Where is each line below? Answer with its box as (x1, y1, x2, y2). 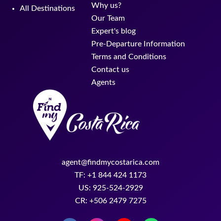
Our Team (91, 14, 125, 22)
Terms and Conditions (91, 53, 166, 61)
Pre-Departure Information (91, 40, 185, 48)
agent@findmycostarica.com (62, 158, 159, 166)
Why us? (91, 1, 121, 9)
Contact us (91, 66, 129, 74)
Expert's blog (91, 27, 136, 35)
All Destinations (20, 4, 75, 12)
